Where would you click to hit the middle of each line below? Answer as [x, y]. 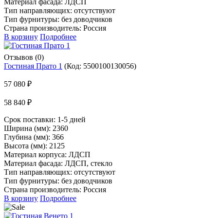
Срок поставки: [31, 119]
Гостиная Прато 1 [33, 66]
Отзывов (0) [24, 57]
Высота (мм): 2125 [34, 145]
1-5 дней [72, 119]
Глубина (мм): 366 [34, 137]
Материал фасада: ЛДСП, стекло [58, 163]
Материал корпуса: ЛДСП [47, 154]
